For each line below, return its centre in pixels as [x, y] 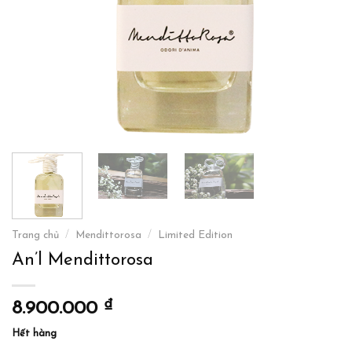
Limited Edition [196, 236]
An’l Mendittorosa [82, 260]
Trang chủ [35, 236]
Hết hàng [34, 333]
